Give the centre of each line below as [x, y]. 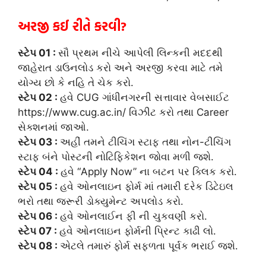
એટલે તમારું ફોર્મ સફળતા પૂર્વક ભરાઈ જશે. [149, 246]
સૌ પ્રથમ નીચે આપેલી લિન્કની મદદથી [140, 53]
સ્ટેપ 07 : [39, 231]
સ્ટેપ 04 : [39, 172]
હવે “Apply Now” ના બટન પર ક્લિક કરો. [149, 172]
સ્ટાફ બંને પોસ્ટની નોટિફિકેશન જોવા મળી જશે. [116, 157]
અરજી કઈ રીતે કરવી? [72, 26]
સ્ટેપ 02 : [39, 98]
